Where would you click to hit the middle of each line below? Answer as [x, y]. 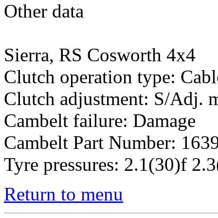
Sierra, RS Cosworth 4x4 [100, 55]
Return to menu [64, 194]
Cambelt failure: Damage [100, 120]
